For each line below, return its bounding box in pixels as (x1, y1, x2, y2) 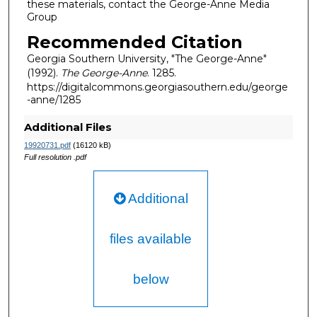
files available (110, 231, 192, 247)
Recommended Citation (26, 32, 243, 53)
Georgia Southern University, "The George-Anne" (26, 52, 267, 66)
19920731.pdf (23, 141, 71, 150)
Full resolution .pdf (23, 153, 86, 162)
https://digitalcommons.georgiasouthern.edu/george (26, 81, 288, 94)
